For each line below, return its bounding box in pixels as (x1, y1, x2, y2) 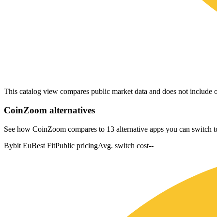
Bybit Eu (4, 141, 31, 150)
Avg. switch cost (98, 141, 149, 150)
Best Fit (31, 141, 55, 150)
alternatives (47, 105, 95, 115)
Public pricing (55, 141, 98, 150)
